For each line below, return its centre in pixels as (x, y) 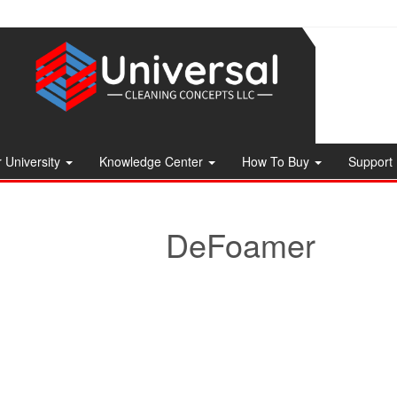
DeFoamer (241, 244)
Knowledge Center (153, 161)
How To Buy (277, 161)
